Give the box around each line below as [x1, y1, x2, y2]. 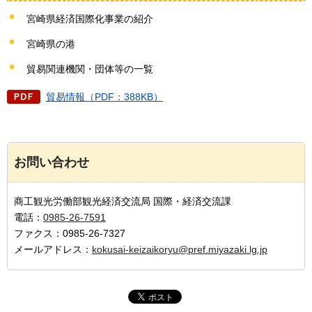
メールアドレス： [14, 243, 92, 255]
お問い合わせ [14, 155, 89, 169]
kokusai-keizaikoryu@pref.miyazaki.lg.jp [92, 243, 267, 255]
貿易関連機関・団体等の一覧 [26, 63, 153, 75]
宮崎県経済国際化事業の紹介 [26, 13, 153, 25]
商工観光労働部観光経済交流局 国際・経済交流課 [14, 195, 231, 207]
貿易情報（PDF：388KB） [46, 91, 163, 102]
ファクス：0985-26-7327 [14, 227, 125, 239]
